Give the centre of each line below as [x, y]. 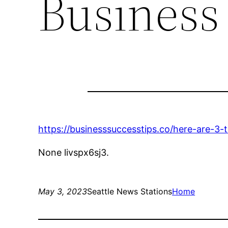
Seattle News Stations [130, 192]
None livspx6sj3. [74, 153]
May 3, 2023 [63, 192]
